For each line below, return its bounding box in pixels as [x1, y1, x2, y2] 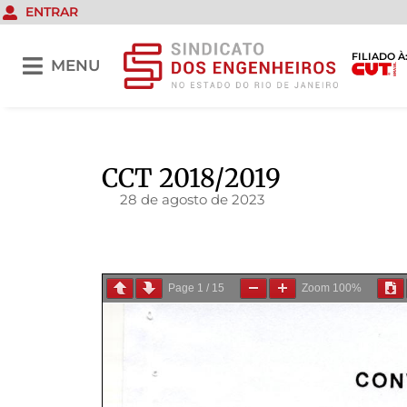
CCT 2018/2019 [102, 162, 281, 195]
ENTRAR [25, 4, 78, 20]
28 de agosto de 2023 [120, 191, 264, 209]
